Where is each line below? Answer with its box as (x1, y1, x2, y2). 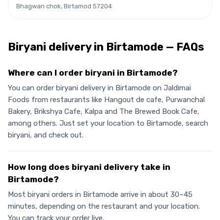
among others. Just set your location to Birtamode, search (8, 119, 208, 128)
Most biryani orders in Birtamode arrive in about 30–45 (8, 190, 192, 199)
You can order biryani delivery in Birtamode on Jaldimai (8, 83, 191, 93)
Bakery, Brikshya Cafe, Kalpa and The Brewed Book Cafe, (8, 107, 199, 116)
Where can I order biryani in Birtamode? (8, 68, 178, 78)
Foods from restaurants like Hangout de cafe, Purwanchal (8, 95, 205, 105)
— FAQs (164, 40, 204, 54)
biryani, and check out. (8, 131, 83, 140)
